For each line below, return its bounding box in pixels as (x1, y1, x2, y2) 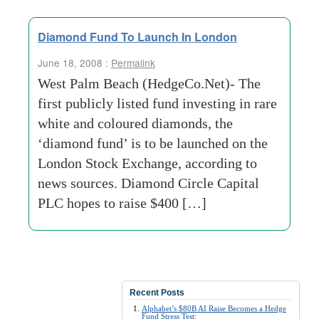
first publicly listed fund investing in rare (38, 95, 277, 111)
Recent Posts (130, 288, 184, 298)
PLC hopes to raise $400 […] (38, 195, 206, 211)
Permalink (111, 56, 155, 70)
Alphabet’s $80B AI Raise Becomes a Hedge (141, 304, 286, 313)
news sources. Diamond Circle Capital (38, 175, 259, 191)
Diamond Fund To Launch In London (38, 28, 237, 45)
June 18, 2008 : (38, 56, 111, 70)
